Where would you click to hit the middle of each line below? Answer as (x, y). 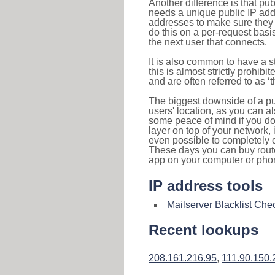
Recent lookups (203, 230)
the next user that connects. (208, 42)
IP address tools (206, 186)
